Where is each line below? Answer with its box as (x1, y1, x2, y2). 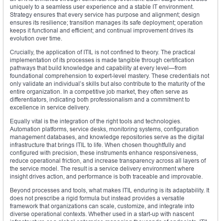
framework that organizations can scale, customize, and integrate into (10, 202, 194, 210)
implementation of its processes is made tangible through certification (10, 56, 194, 64)
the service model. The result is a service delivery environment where (10, 165, 194, 173)
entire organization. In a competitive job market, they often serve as (10, 88, 188, 96)
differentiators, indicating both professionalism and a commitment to (10, 96, 190, 104)
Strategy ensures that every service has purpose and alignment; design (10, 11, 200, 19)
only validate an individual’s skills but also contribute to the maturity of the (10, 80, 205, 88)
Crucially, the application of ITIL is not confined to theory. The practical (10, 48, 195, 56)
